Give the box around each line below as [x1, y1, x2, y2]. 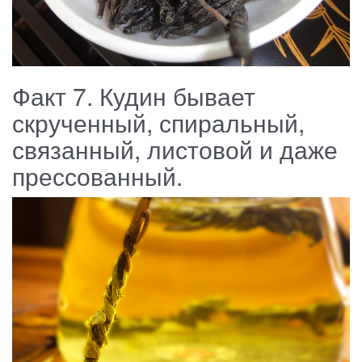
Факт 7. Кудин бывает [12, 78, 255, 114]
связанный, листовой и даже [12, 132, 338, 167]
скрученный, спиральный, [12, 105, 305, 141]
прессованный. [12, 158, 183, 194]
